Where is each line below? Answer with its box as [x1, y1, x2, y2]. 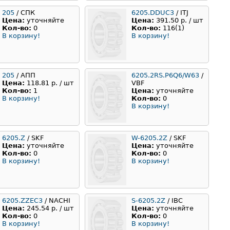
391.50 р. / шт [156, 16, 203, 25]
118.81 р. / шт [27, 79, 74, 87]
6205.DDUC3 [131, 9, 174, 17]
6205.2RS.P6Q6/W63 [131, 71, 199, 80]
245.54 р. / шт [27, 204, 74, 213]
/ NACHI [43, 197, 70, 205]
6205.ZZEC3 [2, 197, 43, 205]
